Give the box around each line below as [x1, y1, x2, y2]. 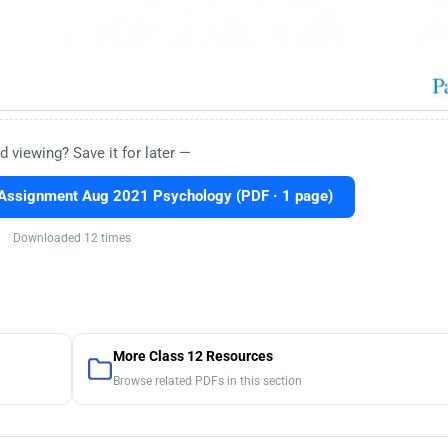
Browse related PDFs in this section [112, 374, 302, 389]
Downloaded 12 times [12, 231, 131, 246]
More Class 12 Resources [112, 348, 273, 366]
